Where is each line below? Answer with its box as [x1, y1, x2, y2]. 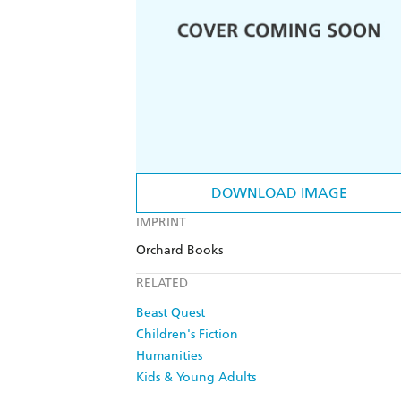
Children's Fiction [136, 327, 238, 343]
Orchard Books [136, 243, 223, 259]
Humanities [136, 348, 202, 364]
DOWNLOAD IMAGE [211, 184, 347, 202]
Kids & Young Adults [136, 370, 256, 386]
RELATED [136, 276, 188, 292]
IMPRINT [136, 215, 186, 231]
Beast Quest [136, 305, 205, 321]
